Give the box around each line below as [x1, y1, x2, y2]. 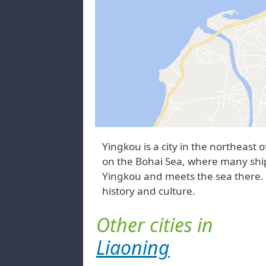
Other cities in [96, 212, 213, 238]
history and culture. [102, 184, 195, 198]
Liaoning [96, 235, 170, 261]
